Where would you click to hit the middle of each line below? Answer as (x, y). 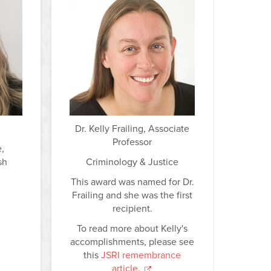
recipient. (132, 208)
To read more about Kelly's (132, 228)
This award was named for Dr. (132, 182)
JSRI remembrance (141, 255)
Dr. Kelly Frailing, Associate (132, 129)
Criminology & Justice (132, 162)
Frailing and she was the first (132, 195)
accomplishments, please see (132, 242)
